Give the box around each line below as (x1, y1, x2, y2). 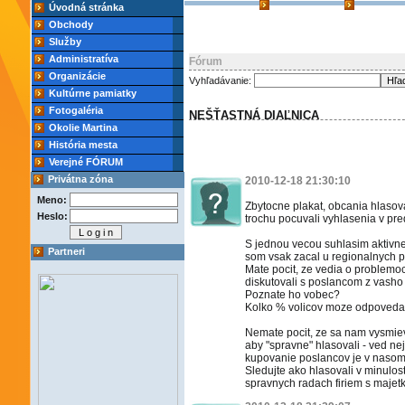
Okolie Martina (49, 122, 118, 133)
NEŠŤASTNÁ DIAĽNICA (189, 108, 319, 122)
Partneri (48, 246, 85, 257)
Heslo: (37, 211, 68, 221)
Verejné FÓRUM (49, 156, 123, 167)
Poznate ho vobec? (245, 288, 340, 301)
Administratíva (49, 53, 118, 64)
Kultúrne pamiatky (49, 88, 137, 99)
